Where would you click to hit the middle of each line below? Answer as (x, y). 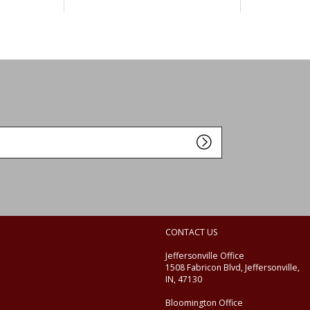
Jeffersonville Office (205, 255)
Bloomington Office (204, 302)
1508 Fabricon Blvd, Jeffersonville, (232, 267)
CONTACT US (192, 232)
